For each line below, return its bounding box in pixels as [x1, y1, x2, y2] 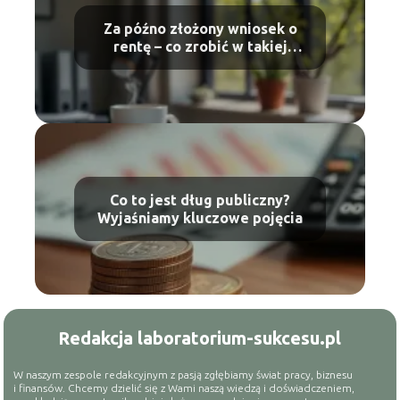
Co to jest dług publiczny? [110, 192, 290, 209]
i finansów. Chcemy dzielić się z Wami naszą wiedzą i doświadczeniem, [13, 382, 355, 395]
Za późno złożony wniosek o [103, 21, 297, 37]
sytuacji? [170, 56, 230, 73]
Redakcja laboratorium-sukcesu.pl [58, 328, 342, 349]
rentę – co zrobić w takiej [112, 38, 287, 55]
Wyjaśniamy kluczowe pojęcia [97, 210, 303, 227]
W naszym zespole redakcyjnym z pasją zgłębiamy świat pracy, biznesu [13, 369, 354, 381]
